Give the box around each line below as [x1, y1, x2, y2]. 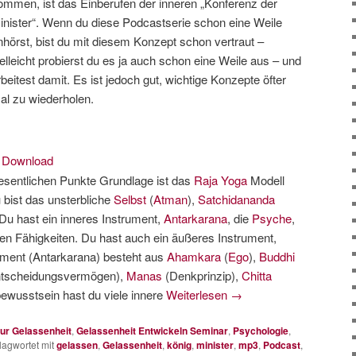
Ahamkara [167, 248, 224, 265]
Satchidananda [198, 191, 275, 208]
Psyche [252, 210, 292, 227]
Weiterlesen [166, 286, 230, 304]
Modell [247, 172, 284, 189]
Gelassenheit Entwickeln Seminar [76, 323, 228, 339]
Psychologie [233, 323, 288, 339]
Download [2, 152, 53, 169]
